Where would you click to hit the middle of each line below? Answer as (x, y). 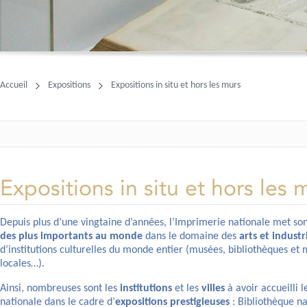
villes (213, 288)
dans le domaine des (191, 236)
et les (187, 288)
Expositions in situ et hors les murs (176, 85)
